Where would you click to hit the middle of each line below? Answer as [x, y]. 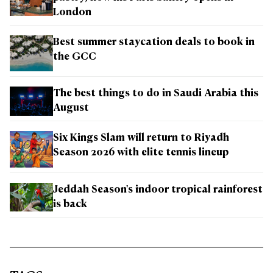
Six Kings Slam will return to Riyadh [141, 139]
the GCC [75, 57]
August [71, 109]
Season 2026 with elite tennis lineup [141, 153]
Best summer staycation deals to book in [154, 42]
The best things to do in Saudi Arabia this [156, 94]
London [72, 12]
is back [70, 204]
